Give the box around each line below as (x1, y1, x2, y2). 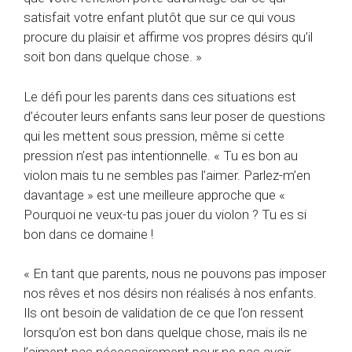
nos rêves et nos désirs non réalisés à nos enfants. (24, 285, 317, 302)
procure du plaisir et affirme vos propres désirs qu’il (24, 29, 313, 46)
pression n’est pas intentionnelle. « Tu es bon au (24, 147, 298, 163)
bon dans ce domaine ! (24, 225, 153, 242)
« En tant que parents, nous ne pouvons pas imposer (24, 266, 326, 282)
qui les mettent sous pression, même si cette (24, 127, 284, 144)
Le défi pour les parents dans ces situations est (24, 88, 296, 104)
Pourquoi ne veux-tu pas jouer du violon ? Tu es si (24, 206, 306, 222)
